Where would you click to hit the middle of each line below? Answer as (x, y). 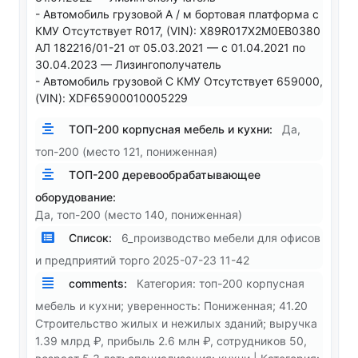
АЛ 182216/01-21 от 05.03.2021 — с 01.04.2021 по (170, 48)
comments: (96, 283)
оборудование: (76, 197)
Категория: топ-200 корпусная (221, 283)
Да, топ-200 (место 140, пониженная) (139, 215)
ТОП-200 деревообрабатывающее (163, 175)
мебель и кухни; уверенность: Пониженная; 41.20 (171, 306)
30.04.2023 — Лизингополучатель (128, 65)
